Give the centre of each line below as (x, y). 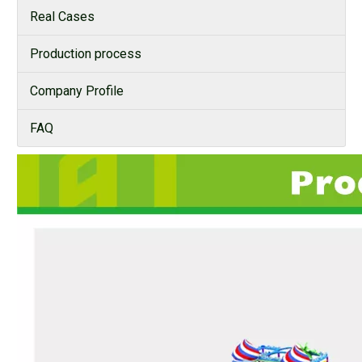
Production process (86, 54)
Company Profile (77, 91)
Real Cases (62, 17)
